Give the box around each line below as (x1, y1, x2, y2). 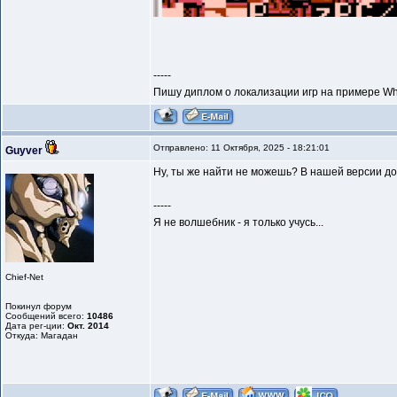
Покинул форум (5, 301, 72, 312)
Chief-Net (5, 272, 43, 283)
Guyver (5, 144, 43, 158)
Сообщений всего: (5, 311, 87, 322)
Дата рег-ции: (5, 321, 67, 331)
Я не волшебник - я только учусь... (153, 216, 323, 230)
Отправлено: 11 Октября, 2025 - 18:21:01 (153, 143, 330, 153)
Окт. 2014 (67, 321, 109, 331)
